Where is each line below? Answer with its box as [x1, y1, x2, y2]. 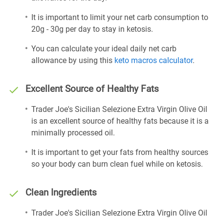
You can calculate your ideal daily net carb [31, 44, 176, 53]
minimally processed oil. [31, 128, 115, 137]
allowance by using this [31, 56, 114, 65]
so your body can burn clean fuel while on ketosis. [31, 159, 203, 169]
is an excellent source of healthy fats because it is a [31, 116, 209, 126]
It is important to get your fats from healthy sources [31, 148, 208, 157]
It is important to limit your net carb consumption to [31, 13, 208, 22]
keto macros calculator [114, 56, 193, 65]
